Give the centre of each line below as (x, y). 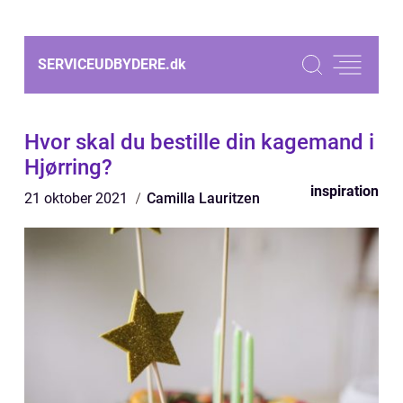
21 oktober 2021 (78, 198)
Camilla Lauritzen (203, 198)
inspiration (345, 191)
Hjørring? (68, 167)
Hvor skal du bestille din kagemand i (199, 142)
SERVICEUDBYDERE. (104, 64)
